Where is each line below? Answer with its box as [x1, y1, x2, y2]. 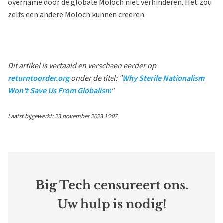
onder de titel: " [69, 72, 122, 84]
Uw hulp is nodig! [57, 196, 166, 211]
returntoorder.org [8, 72, 69, 84]
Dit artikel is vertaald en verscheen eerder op [8, 60, 156, 71]
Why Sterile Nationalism [122, 72, 204, 84]
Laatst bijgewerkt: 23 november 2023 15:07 [8, 111, 117, 121]
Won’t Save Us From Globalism [8, 85, 111, 96]
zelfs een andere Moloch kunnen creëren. [8, 9, 146, 20]
